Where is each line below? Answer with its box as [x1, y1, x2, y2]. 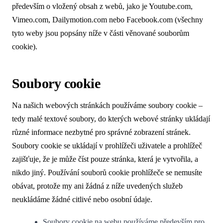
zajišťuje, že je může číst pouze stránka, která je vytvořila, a [12, 155, 198, 164]
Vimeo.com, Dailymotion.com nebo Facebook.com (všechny [12, 15, 203, 24]
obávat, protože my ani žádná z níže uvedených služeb [12, 182, 183, 191]
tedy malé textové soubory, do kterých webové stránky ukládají [12, 114, 210, 123]
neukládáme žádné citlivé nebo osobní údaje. [12, 195, 152, 204]
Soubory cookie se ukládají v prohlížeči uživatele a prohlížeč [12, 141, 202, 150]
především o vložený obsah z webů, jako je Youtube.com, [12, 1, 193, 10]
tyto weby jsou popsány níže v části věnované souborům [12, 28, 189, 37]
